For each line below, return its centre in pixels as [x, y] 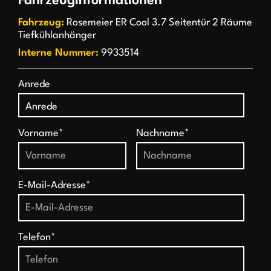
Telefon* [37, 237]
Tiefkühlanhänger [57, 35]
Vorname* [41, 133]
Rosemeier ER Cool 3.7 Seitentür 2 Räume [158, 22]
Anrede [34, 84]
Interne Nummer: [59, 53]
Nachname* [163, 133]
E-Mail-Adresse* [55, 185]
